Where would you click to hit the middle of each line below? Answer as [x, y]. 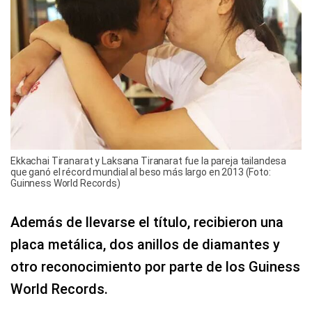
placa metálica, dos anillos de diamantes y [145, 245]
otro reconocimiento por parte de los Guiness [155, 267]
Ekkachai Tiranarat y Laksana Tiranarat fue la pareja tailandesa [149, 161]
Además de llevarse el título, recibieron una [147, 223]
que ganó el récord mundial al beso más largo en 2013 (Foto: [141, 172]
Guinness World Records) [65, 184]
